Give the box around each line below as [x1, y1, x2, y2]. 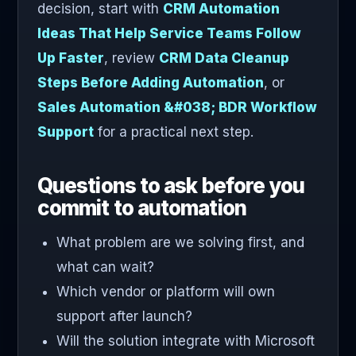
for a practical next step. [94, 124, 253, 141]
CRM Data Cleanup [159, 50, 289, 67]
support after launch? [56, 308, 192, 325]
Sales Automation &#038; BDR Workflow [37, 99, 317, 116]
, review [104, 50, 159, 67]
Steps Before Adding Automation [37, 75, 264, 91]
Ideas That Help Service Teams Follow [37, 25, 301, 42]
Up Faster [37, 50, 104, 67]
